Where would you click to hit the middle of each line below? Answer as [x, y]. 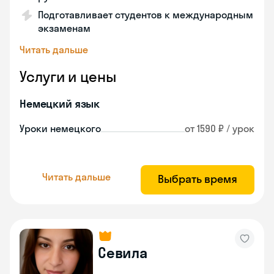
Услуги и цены [68, 76]
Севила [123, 253]
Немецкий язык [60, 104]
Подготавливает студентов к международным [146, 15]
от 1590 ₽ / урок [220, 128]
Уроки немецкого [60, 128]
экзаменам [64, 28]
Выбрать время [198, 179]
